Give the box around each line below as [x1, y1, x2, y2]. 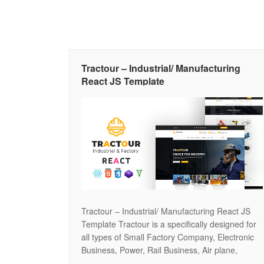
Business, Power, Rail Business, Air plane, [81, 243, 237, 256]
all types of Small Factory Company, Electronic [81, 230, 254, 243]
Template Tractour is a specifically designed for [81, 217, 256, 230]
